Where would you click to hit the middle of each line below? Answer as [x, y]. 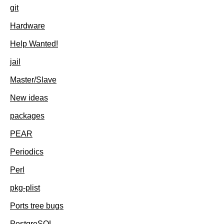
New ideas [29, 97]
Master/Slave [33, 79]
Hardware [27, 25]
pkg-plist [25, 187]
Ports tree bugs [37, 205]
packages [27, 115]
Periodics [27, 151]
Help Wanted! [34, 43]
